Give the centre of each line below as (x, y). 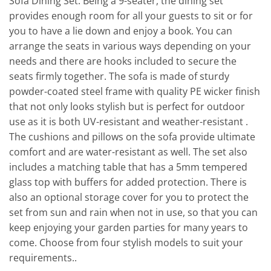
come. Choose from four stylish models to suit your (126, 243)
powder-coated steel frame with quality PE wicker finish (135, 92)
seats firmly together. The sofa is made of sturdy (119, 77)
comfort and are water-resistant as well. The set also (128, 152)
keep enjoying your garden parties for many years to (129, 228)
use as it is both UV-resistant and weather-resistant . (129, 122)
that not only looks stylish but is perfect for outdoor (127, 107)
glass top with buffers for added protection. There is (128, 182)
